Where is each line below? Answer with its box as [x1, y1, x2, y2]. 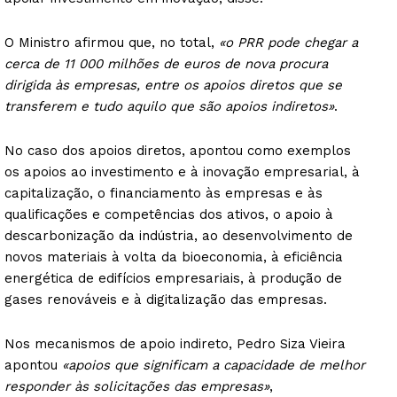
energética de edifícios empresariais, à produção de [4, 270, 342, 287]
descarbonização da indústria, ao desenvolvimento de [4, 228, 353, 245]
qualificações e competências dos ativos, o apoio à [4, 206, 333, 223]
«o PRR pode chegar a [219, 35, 358, 51]
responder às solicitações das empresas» [4, 378, 269, 395]
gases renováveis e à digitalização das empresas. [4, 292, 327, 308]
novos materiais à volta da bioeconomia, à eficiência [4, 249, 343, 266]
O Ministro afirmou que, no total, [4, 35, 219, 51]
